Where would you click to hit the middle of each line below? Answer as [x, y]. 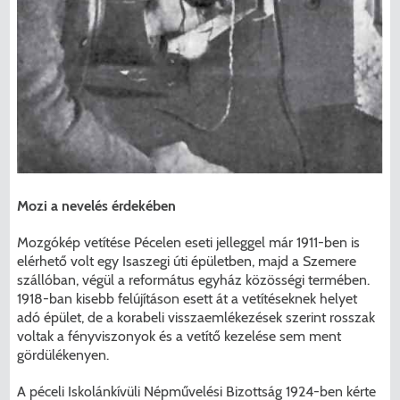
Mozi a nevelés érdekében [97, 205]
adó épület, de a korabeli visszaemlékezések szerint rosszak [196, 317]
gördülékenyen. [63, 354]
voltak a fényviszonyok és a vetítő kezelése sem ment [179, 336]
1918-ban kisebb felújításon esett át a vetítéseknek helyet [187, 298]
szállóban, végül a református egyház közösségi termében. [194, 279]
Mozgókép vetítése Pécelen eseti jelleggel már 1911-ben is [189, 242]
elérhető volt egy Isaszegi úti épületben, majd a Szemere [187, 261]
